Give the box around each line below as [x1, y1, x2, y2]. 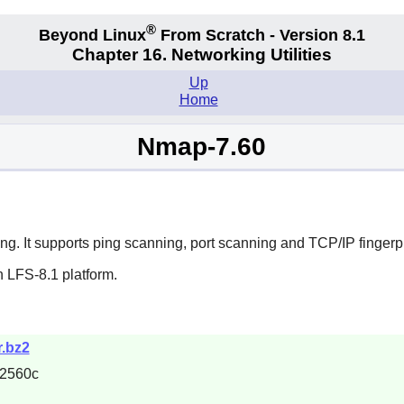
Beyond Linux [39, 25, 146, 44]
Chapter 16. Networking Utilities [72, 45, 332, 65]
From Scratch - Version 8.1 [156, 25, 365, 44]
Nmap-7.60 [137, 133, 267, 161]
